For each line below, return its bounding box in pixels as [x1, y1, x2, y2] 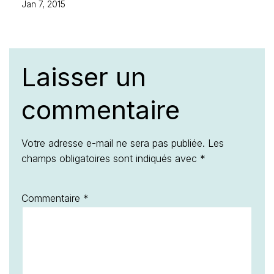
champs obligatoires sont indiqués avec [21, 152, 200, 165]
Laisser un [21, 61, 146, 92]
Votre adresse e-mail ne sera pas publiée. [21, 137, 205, 149]
